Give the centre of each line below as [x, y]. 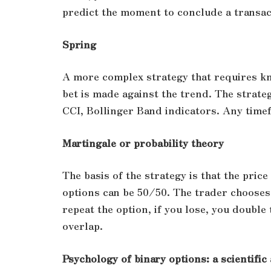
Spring [79, 44]
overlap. [83, 226]
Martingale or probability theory [143, 142]
